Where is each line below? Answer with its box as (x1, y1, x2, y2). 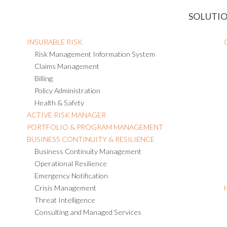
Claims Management (34, 62, 99, 71)
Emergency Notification (34, 171, 108, 180)
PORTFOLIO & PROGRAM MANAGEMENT (26, 123, 163, 132)
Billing (34, 74, 53, 83)
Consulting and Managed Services (34, 208, 141, 217)
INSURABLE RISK (26, 37, 83, 47)
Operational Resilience (34, 159, 107, 168)
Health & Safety (34, 98, 84, 107)
